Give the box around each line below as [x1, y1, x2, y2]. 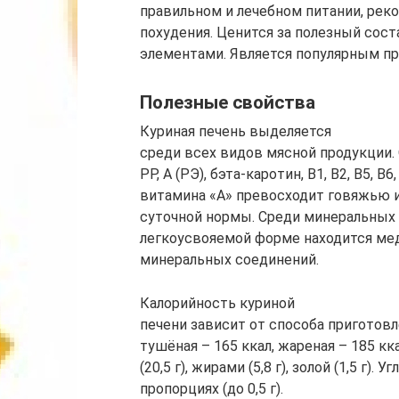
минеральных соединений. [140, 251, 319, 269]
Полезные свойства [140, 92, 315, 114]
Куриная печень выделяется [140, 123, 331, 141]
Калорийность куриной [140, 295, 295, 313]
